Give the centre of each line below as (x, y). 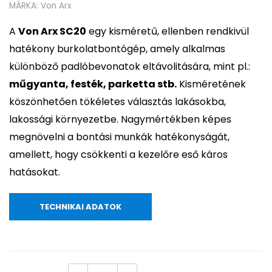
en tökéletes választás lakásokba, (145, 102)
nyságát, (209, 137)
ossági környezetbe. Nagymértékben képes (127, 120)
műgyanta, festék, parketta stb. (93, 84)
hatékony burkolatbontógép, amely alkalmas (117, 49)
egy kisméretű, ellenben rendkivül (168, 32)
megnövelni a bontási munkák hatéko (99, 137)
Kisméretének (211, 84)
